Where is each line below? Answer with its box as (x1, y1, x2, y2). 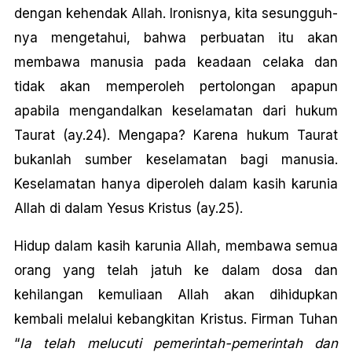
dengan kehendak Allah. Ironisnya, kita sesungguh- (13, 5, 339, 21)
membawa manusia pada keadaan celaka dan (13, 54, 339, 70)
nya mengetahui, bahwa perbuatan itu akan (13, 30, 339, 46)
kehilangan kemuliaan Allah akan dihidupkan (13, 287, 339, 302)
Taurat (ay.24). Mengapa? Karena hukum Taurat (13, 127, 339, 143)
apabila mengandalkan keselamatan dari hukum (13, 103, 339, 119)
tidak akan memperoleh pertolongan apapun (13, 79, 339, 94)
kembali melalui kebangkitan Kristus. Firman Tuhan (13, 311, 339, 327)
